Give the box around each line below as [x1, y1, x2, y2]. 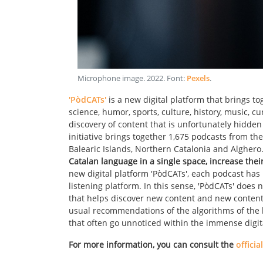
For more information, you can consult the [69, 239, 234, 251]
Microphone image [77, 73, 143, 84]
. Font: [163, 73, 187, 84]
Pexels [187, 73, 210, 84]
